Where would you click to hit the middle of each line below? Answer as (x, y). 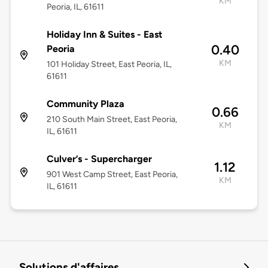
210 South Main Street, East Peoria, (112, 120)
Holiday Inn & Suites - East (104, 35)
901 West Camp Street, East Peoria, (112, 175)
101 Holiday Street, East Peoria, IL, (109, 65)
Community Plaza (85, 104)
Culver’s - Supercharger (99, 159)
